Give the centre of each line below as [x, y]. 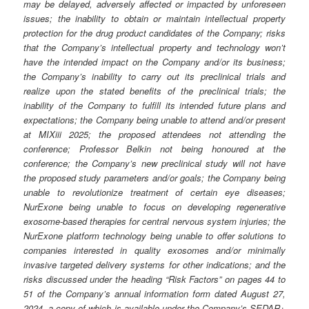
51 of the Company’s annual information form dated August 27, [154, 293]
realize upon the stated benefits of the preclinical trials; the [154, 90]
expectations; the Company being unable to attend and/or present [154, 119]
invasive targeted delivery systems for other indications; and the [154, 264]
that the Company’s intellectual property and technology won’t [154, 47]
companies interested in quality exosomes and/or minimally [154, 250]
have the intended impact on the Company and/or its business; [154, 61]
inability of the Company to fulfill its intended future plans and [154, 105]
